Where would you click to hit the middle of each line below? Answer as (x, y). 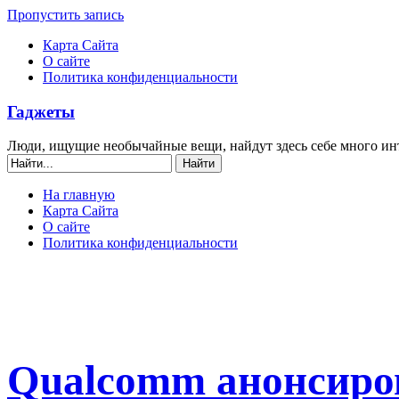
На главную (79, 195)
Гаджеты (41, 111)
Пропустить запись (65, 15)
